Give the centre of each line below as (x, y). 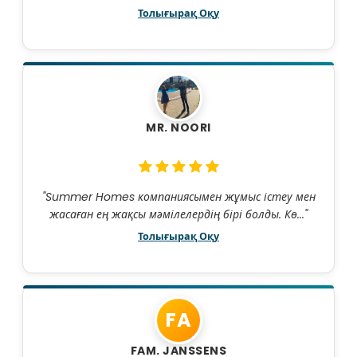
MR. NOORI (178, 128)
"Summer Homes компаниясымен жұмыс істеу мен (178, 197)
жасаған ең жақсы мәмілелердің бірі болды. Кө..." (178, 215)
